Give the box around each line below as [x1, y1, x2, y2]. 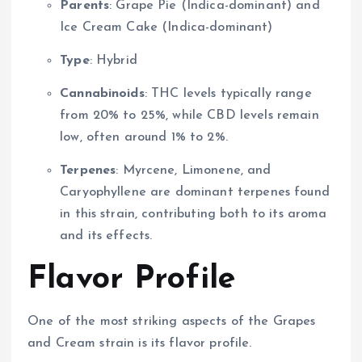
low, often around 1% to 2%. [60, 131, 228, 145]
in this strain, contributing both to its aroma [60, 208, 327, 221]
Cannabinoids [60, 87, 145, 101]
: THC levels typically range [144, 87, 312, 101]
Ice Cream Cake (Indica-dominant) [60, 20, 273, 34]
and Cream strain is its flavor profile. [27, 337, 252, 351]
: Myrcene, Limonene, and [116, 164, 271, 178]
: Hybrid [89, 54, 137, 68]
